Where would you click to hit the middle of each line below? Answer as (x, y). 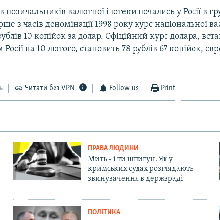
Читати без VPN (50, 88)
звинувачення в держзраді (135, 179)
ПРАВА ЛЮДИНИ (113, 148)
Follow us (124, 88)
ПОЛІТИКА (104, 212)
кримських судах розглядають (140, 169)
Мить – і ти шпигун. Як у (130, 159)
